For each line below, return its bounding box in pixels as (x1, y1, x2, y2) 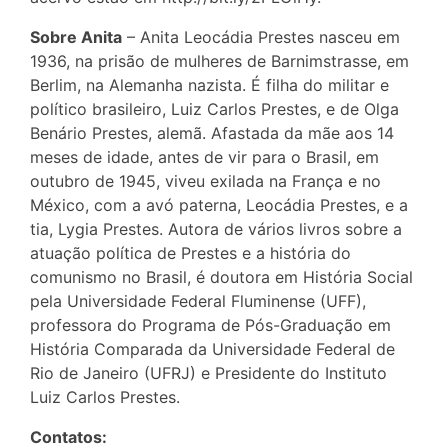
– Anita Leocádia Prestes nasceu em (122, 26, 400, 47)
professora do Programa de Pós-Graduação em (30, 314, 391, 335)
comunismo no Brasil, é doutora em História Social (30, 266, 413, 287)
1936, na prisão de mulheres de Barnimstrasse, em (30, 50, 409, 71)
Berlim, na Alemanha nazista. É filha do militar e (30, 74, 389, 95)
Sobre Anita (30, 26, 122, 47)
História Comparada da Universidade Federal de (30, 338, 395, 359)
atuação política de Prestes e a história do (30, 242, 351, 263)
